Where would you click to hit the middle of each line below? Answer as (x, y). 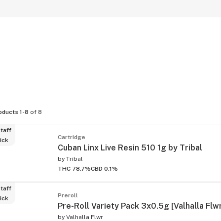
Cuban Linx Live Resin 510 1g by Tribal (130, 147)
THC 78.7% (74, 168)
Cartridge (72, 137)
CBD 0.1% (104, 168)
